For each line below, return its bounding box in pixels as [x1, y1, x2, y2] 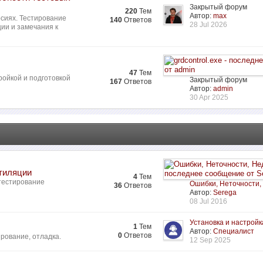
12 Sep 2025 [190, 236, 231, 244]
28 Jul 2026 [190, 21, 228, 29]
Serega [213, 188, 237, 197]
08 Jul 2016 [190, 197, 228, 205]
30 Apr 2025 [190, 93, 229, 102]
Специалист [213, 227, 255, 235]
